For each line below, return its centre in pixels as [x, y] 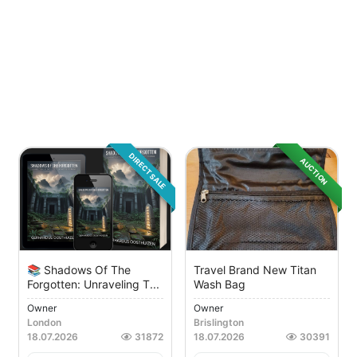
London [44, 323]
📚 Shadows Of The [79, 270]
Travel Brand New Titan [255, 270]
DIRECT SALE [147, 171]
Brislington [219, 323]
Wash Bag [220, 284]
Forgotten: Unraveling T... [93, 284]
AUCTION [314, 171]
